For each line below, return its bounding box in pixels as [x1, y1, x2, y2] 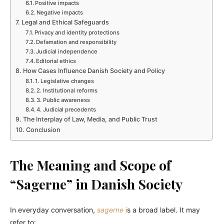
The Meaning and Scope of [10, 156, 171, 174]
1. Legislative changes [35, 77, 94, 85]
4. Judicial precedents [36, 106, 96, 113]
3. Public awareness [36, 96, 90, 104]
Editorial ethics [36, 57, 76, 65]
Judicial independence [36, 48, 98, 55]
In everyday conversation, [10, 205, 95, 214]
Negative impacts [36, 9, 83, 16]
